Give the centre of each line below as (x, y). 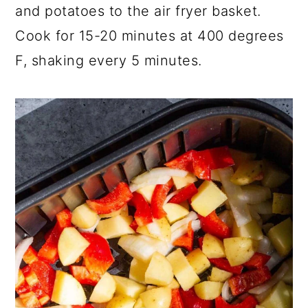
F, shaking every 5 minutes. (109, 61)
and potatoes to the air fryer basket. (138, 11)
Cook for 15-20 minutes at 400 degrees (150, 36)
